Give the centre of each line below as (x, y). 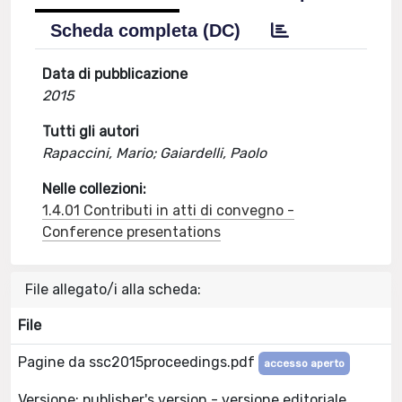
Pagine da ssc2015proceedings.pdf (138, 362)
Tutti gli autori (91, 131)
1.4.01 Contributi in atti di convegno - (169, 210)
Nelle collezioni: (95, 189)
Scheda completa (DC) (146, 31)
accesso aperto (304, 363)
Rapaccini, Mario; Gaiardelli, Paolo (155, 153)
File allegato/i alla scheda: (113, 289)
